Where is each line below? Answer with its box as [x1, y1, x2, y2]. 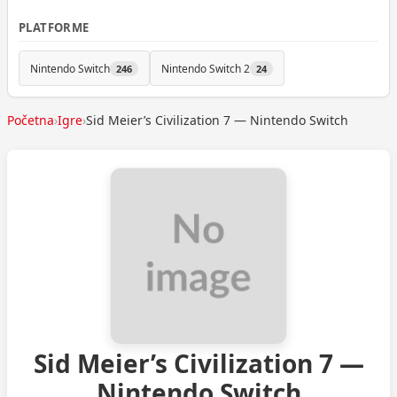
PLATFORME [19, 19, 90, 35]
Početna [7, 112, 54, 128]
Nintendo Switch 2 [161, 60, 250, 76]
